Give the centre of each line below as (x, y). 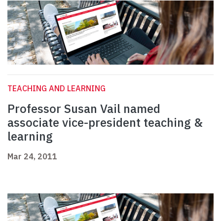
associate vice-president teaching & (105, 123)
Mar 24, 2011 (32, 157)
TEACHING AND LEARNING (56, 89)
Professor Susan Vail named (84, 109)
